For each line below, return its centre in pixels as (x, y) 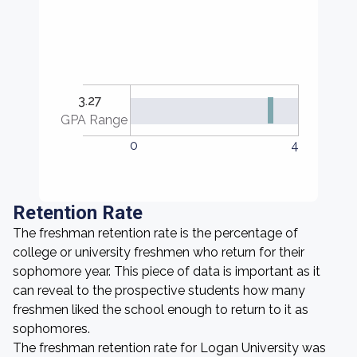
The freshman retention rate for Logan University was (169, 348)
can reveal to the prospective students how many (159, 290)
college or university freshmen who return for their (159, 252)
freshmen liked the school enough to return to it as (161, 310)
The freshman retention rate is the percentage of (155, 233)
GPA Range (94, 120)
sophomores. (51, 329)
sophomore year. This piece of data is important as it (167, 271)
